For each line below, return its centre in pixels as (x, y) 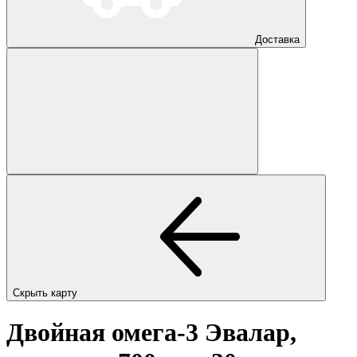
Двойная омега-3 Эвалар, (151, 333)
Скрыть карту (47, 292)
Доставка (277, 39)
